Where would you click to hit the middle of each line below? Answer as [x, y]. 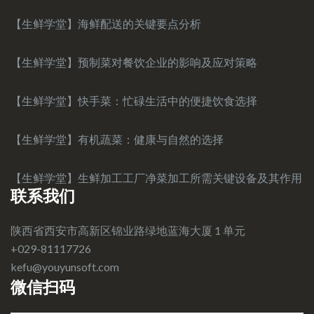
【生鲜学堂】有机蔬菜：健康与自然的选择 [117, 139]
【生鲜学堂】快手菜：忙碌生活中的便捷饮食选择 [134, 100]
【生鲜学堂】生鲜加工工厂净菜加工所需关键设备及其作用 [156, 177]
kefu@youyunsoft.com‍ [65, 266]
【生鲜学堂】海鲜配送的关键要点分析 [106, 23]
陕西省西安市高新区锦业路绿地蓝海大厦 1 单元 [128, 230]
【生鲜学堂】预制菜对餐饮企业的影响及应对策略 [134, 62]
